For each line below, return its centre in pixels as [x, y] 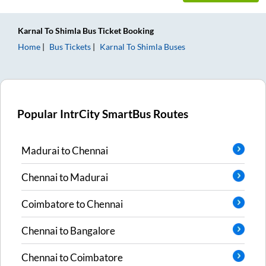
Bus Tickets [70, 46]
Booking [137, 30]
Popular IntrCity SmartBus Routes [103, 114]
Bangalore [93, 230]
